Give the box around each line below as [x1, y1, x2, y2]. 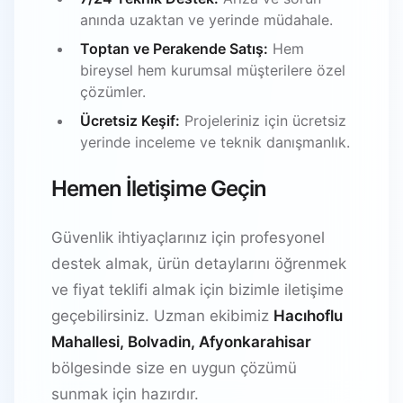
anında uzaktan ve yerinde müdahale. [80, 10, 333, 29]
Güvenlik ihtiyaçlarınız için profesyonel [51, 228, 325, 246]
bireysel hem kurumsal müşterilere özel [80, 60, 345, 79]
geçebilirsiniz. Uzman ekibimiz [51, 306, 273, 325]
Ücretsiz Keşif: [80, 111, 180, 130]
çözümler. [80, 82, 146, 101]
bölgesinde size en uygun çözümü [51, 358, 297, 377]
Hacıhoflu [273, 306, 343, 325]
